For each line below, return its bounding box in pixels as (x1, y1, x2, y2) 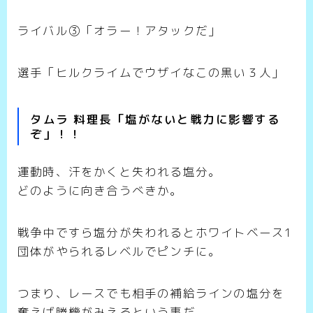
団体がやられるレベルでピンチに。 (17, 242, 221, 259)
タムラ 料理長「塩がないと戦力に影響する (30, 110, 280, 127)
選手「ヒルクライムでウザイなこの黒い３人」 (17, 64, 285, 81)
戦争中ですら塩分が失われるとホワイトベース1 (17, 224, 293, 240)
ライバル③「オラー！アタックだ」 (17, 22, 221, 39)
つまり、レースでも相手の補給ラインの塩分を (17, 284, 285, 301)
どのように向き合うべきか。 (17, 182, 183, 198)
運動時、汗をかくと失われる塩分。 (17, 163, 221, 180)
